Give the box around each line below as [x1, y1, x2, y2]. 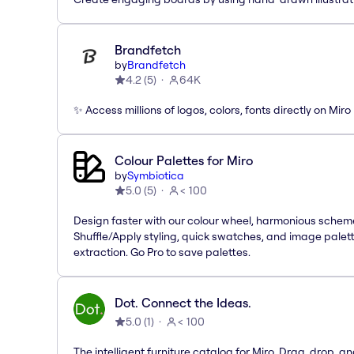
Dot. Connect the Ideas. [115, 294, 251, 311]
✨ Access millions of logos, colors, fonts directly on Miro [73, 102, 351, 117]
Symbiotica [127, 168, 184, 183]
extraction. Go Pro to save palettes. [73, 244, 250, 259]
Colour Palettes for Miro [115, 152, 253, 168]
